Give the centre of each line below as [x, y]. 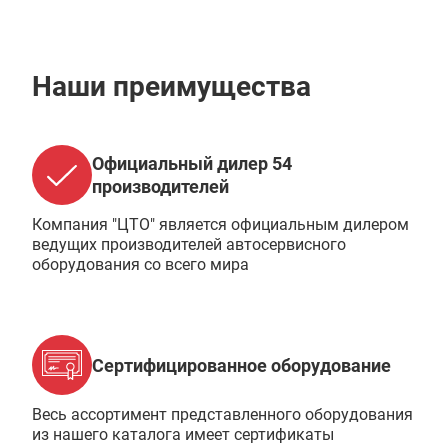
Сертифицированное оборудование [241, 365]
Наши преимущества [171, 86]
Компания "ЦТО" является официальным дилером [220, 224]
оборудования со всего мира [140, 264]
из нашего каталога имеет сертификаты [183, 434]
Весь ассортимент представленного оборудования [222, 414]
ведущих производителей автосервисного [189, 244]
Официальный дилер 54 [192, 163]
